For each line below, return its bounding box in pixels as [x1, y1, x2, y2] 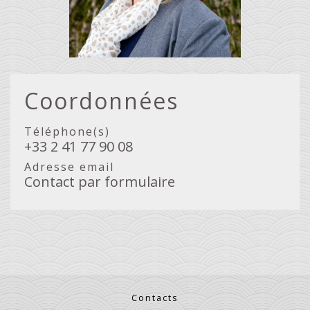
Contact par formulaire [24, 172, 175, 192]
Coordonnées [24, 86, 179, 116]
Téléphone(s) [24, 124, 110, 140]
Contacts [131, 291, 179, 304]
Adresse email [24, 159, 114, 175]
